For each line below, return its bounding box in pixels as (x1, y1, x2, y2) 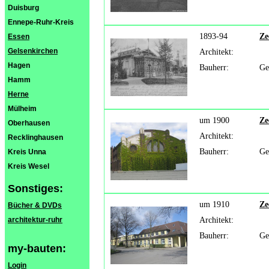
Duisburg (8, 4, 39, 12)
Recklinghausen (8, 133, 63, 142)
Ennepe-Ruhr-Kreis (8, 18, 74, 26)
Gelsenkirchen (8, 47, 58, 55)
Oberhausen (8, 119, 50, 127)
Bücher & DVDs (8, 201, 62, 210)
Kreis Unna (8, 148, 46, 156)
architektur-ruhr (8, 216, 62, 224)
